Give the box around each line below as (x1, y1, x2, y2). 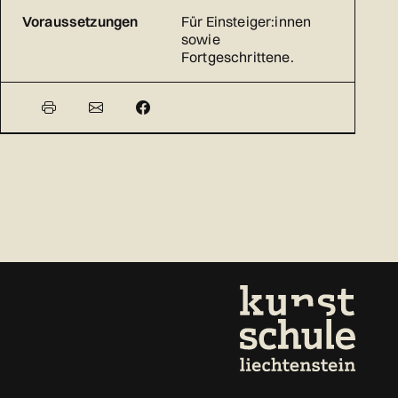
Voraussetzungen (22, 12, 139, 31)
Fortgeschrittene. (181, 48, 294, 67)
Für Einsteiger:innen (181, 12, 312, 31)
